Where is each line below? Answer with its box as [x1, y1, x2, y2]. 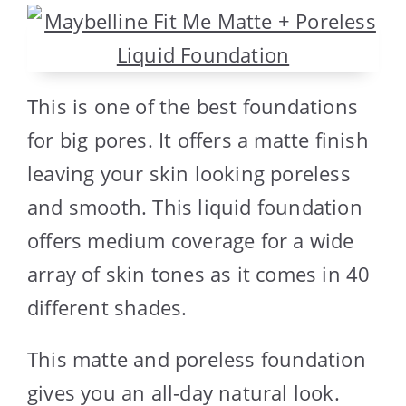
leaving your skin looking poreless [27, 159, 351, 187]
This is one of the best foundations [27, 92, 359, 120]
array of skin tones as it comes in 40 [27, 259, 371, 287]
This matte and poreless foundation [27, 344, 366, 372]
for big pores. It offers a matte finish [27, 125, 369, 153]
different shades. [27, 293, 188, 321]
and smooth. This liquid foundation [27, 192, 362, 220]
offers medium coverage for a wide [27, 226, 354, 254]
